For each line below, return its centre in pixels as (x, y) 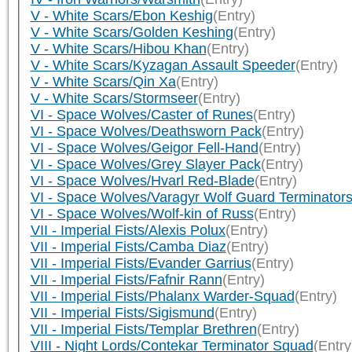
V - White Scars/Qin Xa (103, 81)
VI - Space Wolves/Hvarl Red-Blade (142, 180)
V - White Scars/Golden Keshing (132, 32)
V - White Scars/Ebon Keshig (121, 15)
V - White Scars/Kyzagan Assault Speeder (163, 65)
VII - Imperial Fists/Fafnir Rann (126, 279)
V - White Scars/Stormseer (114, 98)
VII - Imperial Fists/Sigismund (122, 312)
